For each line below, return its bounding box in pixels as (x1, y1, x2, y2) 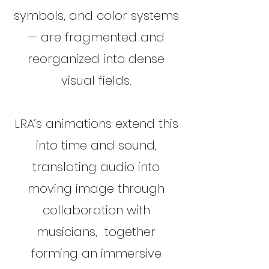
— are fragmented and (28, 29, 165, 46)
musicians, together (37, 223, 156, 240)
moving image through (28, 180, 165, 197)
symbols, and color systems (13, 7, 179, 24)
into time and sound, (35, 137, 157, 154)
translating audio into (32, 159, 160, 175)
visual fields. (61, 72, 131, 89)
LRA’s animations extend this (14, 115, 178, 132)
